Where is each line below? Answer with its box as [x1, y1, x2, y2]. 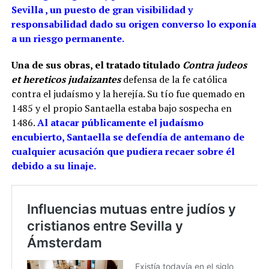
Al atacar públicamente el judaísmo [37, 116, 204, 130]
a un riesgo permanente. [11, 32, 124, 46]
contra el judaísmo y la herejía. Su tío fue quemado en [11, 87, 245, 101]
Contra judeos [182, 58, 247, 72]
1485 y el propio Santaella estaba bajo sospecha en [11, 101, 234, 115]
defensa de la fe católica [120, 73, 227, 86]
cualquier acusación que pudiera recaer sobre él [11, 145, 235, 159]
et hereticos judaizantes [11, 73, 121, 86]
